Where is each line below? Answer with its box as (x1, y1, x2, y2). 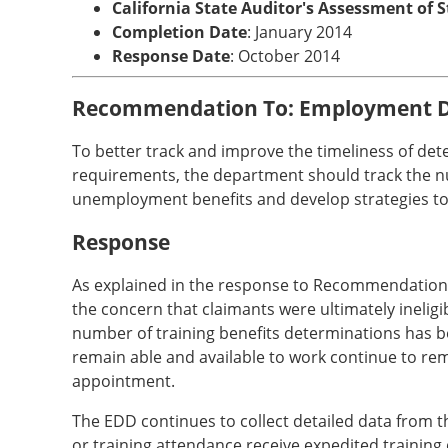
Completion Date (112, 21, 247, 43)
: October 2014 (230, 45, 340, 67)
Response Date (112, 45, 230, 67)
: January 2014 (247, 21, 352, 43)
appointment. (72, 370, 175, 392)
